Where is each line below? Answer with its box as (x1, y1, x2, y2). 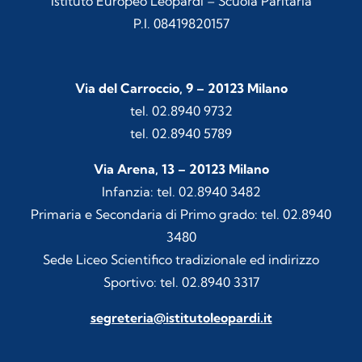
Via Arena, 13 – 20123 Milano (93, 161, 269, 177)
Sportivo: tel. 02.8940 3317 (103, 274, 259, 290)
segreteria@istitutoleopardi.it (90, 309, 272, 326)
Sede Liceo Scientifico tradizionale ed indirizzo (43, 251, 319, 267)
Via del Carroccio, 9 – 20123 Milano (74, 80, 288, 96)
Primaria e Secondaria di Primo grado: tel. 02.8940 (31, 206, 331, 222)
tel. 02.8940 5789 (130, 125, 232, 141)
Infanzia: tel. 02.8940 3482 (101, 183, 261, 200)
